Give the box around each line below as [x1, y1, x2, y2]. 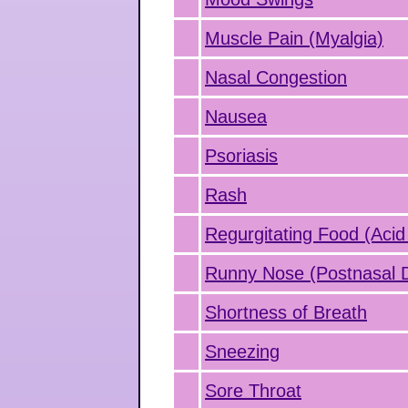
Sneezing [205, 342, 280, 362]
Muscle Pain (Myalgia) [205, 28, 383, 48]
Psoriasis [205, 146, 278, 166]
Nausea [205, 107, 267, 127]
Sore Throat [205, 381, 301, 401]
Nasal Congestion [205, 67, 347, 87]
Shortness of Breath [205, 302, 367, 322]
